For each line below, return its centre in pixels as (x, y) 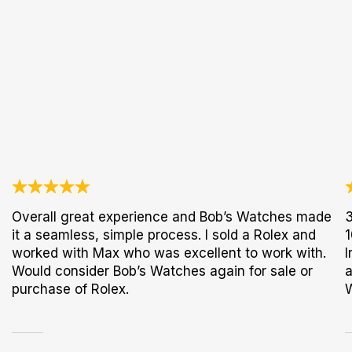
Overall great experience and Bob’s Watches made (172, 217)
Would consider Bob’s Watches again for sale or (163, 271)
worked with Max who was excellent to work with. (169, 253)
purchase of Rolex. (71, 289)
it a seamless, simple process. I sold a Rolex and (164, 235)
